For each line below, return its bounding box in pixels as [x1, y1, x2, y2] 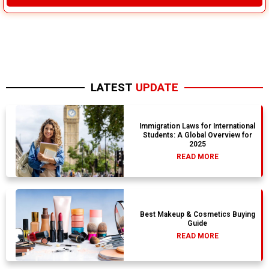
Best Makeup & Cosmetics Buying [139, 210, 255, 219]
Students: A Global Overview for [142, 130, 252, 139]
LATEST [91, 80, 136, 95]
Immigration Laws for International [139, 121, 256, 130]
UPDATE [136, 80, 178, 95]
